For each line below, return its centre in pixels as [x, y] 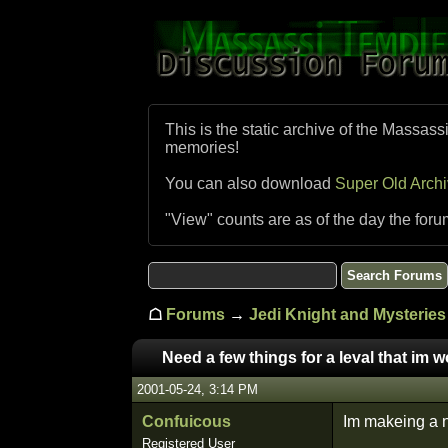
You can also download [250, 183]
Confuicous [186, 421]
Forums [195, 314]
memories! [202, 147]
